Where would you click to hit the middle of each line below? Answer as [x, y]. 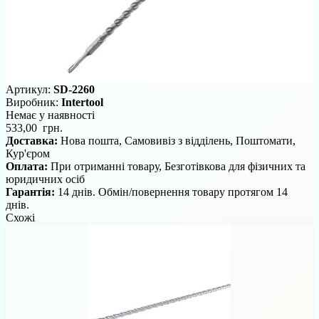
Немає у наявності [50, 115]
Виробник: [33, 103]
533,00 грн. [34, 128]
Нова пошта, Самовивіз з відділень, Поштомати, [178, 141]
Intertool [82, 103]
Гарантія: [32, 192]
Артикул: [30, 90]
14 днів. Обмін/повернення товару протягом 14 [173, 192]
